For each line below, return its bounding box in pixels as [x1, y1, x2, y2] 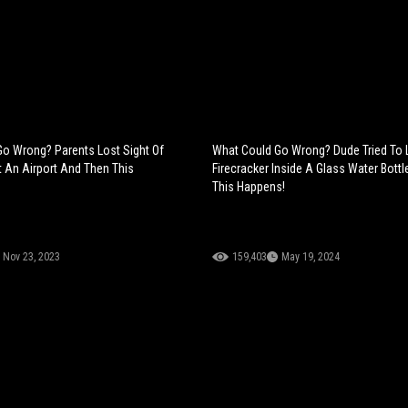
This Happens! [212, 178, 286, 194]
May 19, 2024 [281, 250, 341, 263]
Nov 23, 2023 [2, 250, 60, 263]
